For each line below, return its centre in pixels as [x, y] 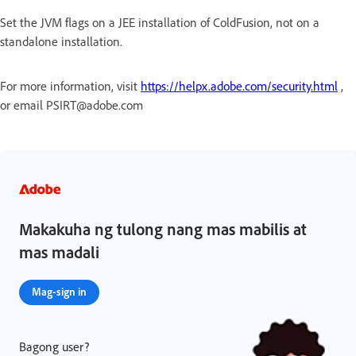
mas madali [59, 252]
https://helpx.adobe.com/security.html [239, 85]
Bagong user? [54, 346]
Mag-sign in [59, 291]
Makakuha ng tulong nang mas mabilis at [163, 228]
